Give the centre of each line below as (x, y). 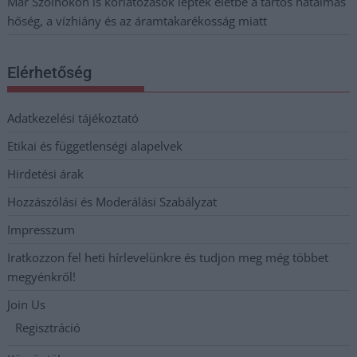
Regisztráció (48, 327)
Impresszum (41, 229)
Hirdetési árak (46, 173)
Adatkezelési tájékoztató (73, 118)
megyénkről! (42, 276)
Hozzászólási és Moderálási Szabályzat (112, 201)
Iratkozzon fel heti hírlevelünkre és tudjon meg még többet (168, 257)
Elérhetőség (50, 72)
